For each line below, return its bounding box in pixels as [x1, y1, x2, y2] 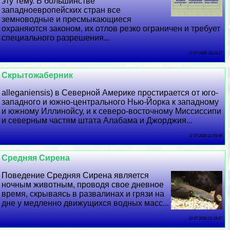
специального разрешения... [2, 33, 110, 42]
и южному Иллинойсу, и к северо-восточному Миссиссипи [2, 106, 222, 116]
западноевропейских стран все [2, 5, 121, 14]
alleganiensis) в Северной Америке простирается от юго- [2, 88, 219, 97]
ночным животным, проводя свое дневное [2, 180, 164, 189]
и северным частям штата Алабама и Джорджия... [2, 116, 193, 125]
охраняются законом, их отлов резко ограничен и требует [2, 24, 221, 33]
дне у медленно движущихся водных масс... [2, 198, 169, 207]
